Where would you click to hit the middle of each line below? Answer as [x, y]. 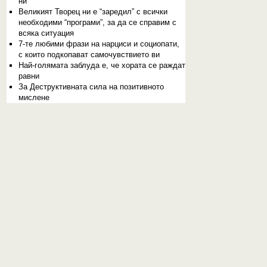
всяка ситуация [46, 33]
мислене [34, 97]
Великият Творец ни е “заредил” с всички [93, 12]
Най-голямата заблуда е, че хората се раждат [102, 65]
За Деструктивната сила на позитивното [91, 87]
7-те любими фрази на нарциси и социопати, [99, 44]
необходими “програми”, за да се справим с [97, 22]
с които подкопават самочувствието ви [89, 55]
